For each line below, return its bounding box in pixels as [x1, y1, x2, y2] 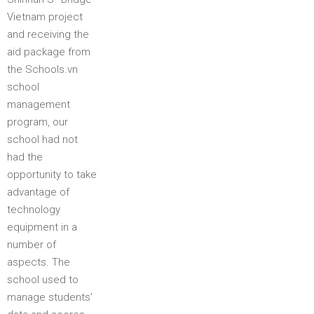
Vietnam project [7, 11, 83, 23]
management [7, 98, 70, 111]
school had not [7, 133, 78, 146]
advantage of [7, 186, 69, 198]
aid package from [7, 46, 90, 58]
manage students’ [7, 291, 93, 303]
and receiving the [7, 28, 89, 41]
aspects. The [7, 256, 70, 268]
